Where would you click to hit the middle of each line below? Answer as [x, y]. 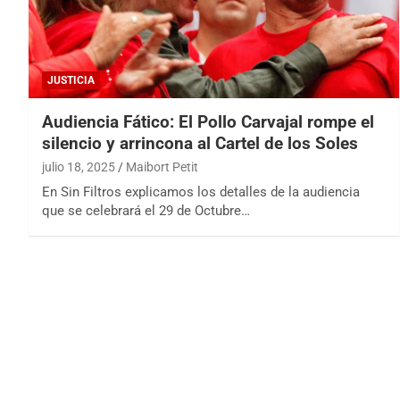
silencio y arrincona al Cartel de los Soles [200, 144]
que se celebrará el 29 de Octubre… [146, 211]
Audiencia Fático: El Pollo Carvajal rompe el [208, 122]
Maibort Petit [162, 167]
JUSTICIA [71, 81]
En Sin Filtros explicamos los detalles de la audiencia [201, 192]
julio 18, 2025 [79, 167]
